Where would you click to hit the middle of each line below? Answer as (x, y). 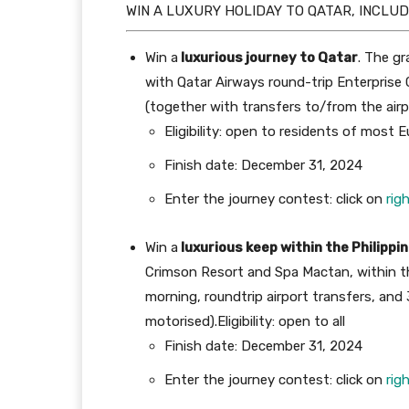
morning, (175, 297)
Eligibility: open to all (281, 322)
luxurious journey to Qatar (268, 58)
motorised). (181, 322)
